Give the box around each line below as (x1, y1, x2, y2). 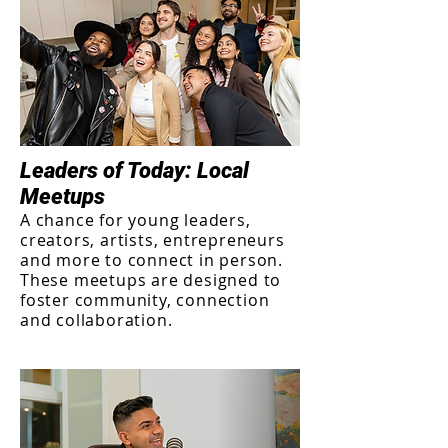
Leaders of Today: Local (20, 158, 249, 183)
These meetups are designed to (20, 269, 282, 291)
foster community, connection (20, 289, 270, 311)
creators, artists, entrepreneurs (20, 229, 285, 251)
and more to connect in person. (20, 249, 284, 271)
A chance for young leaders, (20, 209, 251, 231)
